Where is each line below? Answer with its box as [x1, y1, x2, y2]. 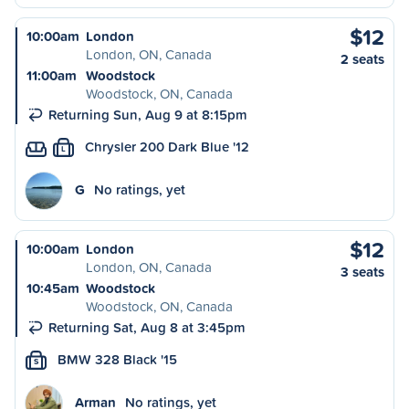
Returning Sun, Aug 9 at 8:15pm [48, 105, 247, 124]
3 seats [341, 262, 384, 281]
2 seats [341, 49, 384, 68]
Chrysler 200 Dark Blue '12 [85, 137, 249, 156]
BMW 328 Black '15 [58, 350, 177, 369]
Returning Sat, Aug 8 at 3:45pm [48, 318, 246, 337]
